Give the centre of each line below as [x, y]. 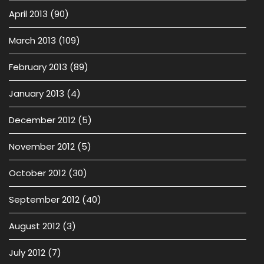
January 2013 [37, 93]
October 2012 [37, 173]
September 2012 [44, 199]
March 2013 [32, 40]
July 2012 [27, 253]
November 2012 [42, 146]
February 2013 [38, 67]
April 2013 [28, 14]
